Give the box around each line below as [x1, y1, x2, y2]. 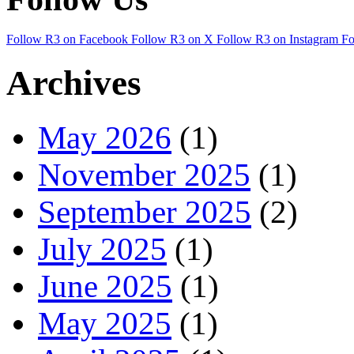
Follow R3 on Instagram [217, 32, 338, 47]
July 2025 [38, 232, 167, 268]
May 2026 [38, 120, 171, 156]
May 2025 [38, 306, 171, 342]
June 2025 [38, 269, 172, 305]
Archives [6, 63, 141, 104]
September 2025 [38, 194, 251, 231]
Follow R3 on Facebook [6, 32, 128, 47]
